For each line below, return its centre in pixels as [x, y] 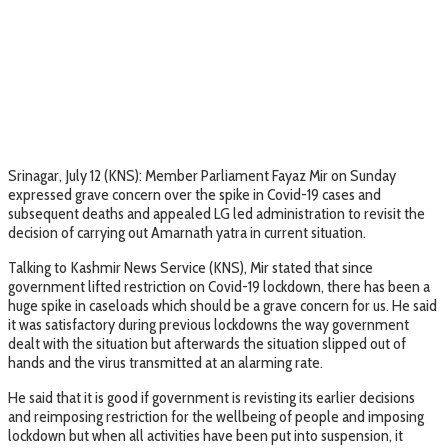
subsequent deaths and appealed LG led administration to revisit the [216, 213]
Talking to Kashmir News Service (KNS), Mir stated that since [190, 267]
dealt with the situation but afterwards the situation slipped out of [207, 343]
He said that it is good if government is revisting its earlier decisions [211, 397]
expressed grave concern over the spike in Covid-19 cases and [194, 194]
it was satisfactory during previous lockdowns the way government [208, 324]
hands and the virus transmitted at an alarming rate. [165, 362]
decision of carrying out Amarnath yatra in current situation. [187, 232]
